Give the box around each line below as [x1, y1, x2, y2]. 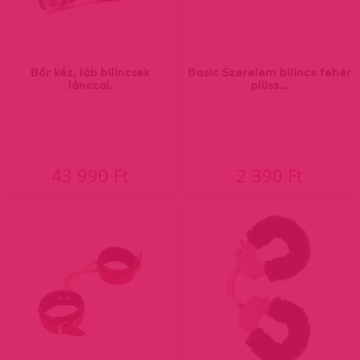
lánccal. [67, 77, 112, 92]
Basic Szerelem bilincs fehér [187, 64, 351, 80]
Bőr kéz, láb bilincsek [31, 64, 149, 80]
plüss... [250, 77, 288, 92]
